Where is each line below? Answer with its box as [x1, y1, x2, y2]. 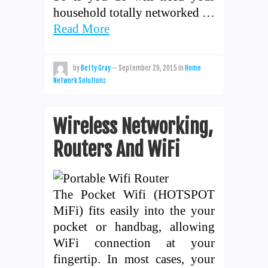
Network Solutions [53, 76, 106, 85]
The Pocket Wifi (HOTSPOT [53, 187, 215, 201]
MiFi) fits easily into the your [53, 203, 215, 217]
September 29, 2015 [118, 63, 177, 72]
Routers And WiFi [53, 137, 180, 162]
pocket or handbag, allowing [53, 219, 215, 233]
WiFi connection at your [53, 235, 215, 249]
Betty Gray [81, 63, 111, 72]
